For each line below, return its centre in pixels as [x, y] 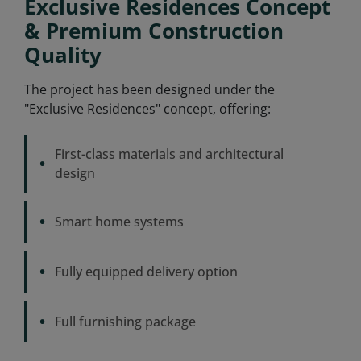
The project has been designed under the [149, 89]
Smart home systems [119, 221]
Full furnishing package [125, 321]
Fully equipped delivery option [146, 271]
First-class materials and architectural [169, 154]
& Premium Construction [154, 31]
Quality [63, 55]
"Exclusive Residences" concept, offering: [147, 108]
